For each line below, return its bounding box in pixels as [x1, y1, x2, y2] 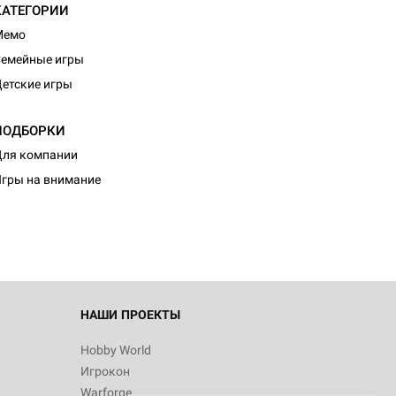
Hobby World [80, 343, 151, 357]
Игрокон [80, 364, 130, 378]
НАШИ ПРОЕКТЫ [80, 308, 180, 322]
